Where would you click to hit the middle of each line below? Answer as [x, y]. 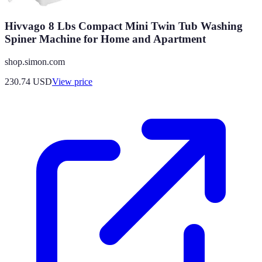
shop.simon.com [35, 61]
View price [72, 81]
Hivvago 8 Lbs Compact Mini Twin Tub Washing [124, 26]
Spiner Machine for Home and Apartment [105, 39]
